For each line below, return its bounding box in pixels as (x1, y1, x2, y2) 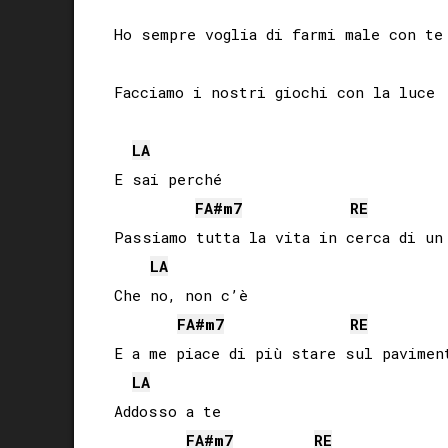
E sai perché (114, 168, 222, 189)
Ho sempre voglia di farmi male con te (114, 23, 443, 44)
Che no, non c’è (114, 284, 248, 305)
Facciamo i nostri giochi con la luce (114, 81, 435, 102)
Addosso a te (114, 400, 221, 421)
